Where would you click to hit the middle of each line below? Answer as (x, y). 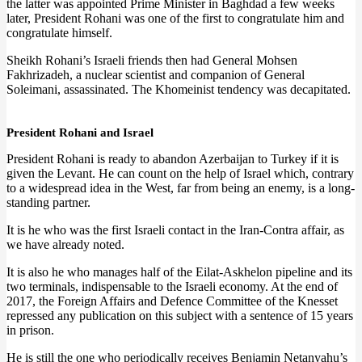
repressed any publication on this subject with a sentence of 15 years (180, 316)
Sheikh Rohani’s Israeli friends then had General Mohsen (152, 60)
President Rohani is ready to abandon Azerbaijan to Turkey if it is (173, 159)
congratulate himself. (59, 33)
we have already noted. (65, 244)
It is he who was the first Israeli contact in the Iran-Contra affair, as (175, 230)
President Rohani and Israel (80, 133)
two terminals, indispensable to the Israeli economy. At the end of (172, 286)
